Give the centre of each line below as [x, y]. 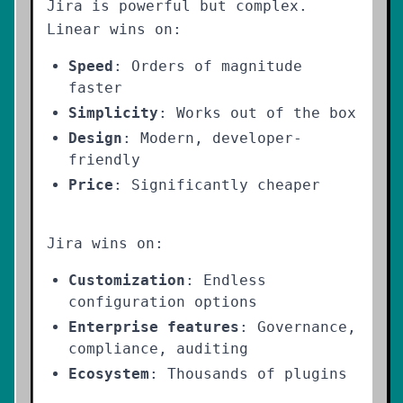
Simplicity [113, 113]
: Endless [226, 280]
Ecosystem [109, 374]
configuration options [163, 302]
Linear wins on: [114, 29]
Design [95, 138]
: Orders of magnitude [208, 66]
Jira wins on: [105, 243]
